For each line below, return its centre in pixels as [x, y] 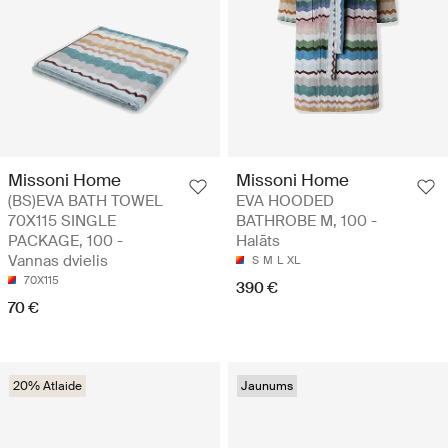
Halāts [258, 241]
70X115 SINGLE [62, 221]
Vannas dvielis [58, 261]
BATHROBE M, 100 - [306, 221]
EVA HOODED [285, 201]
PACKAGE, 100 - [65, 241]
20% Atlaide [47, 386]
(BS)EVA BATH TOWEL [85, 201]
